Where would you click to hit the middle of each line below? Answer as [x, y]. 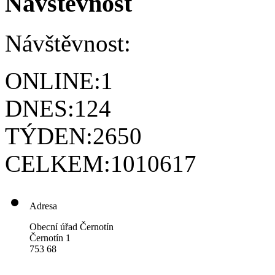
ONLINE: [53, 81]
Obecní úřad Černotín [72, 227]
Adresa [43, 206]
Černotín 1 [50, 238]
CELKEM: [58, 164]
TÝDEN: [49, 136]
